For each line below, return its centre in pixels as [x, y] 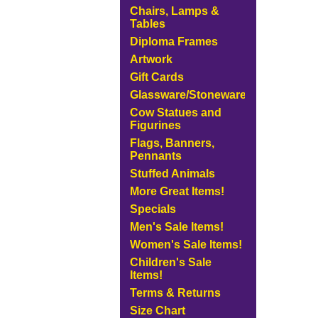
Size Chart [157, 311]
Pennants [155, 156]
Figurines [155, 125]
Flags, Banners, [172, 143]
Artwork [151, 59]
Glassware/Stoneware [188, 95]
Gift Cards [157, 77]
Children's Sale [170, 262]
